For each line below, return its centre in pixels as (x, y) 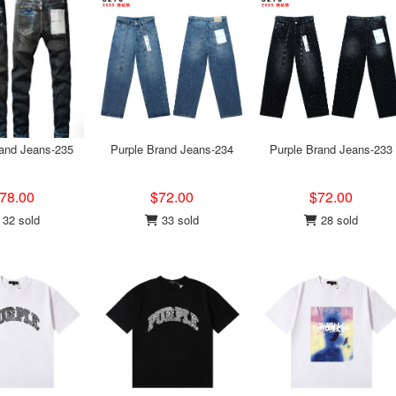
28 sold (337, 220)
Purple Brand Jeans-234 (171, 149)
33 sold (178, 220)
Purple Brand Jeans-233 (331, 149)
